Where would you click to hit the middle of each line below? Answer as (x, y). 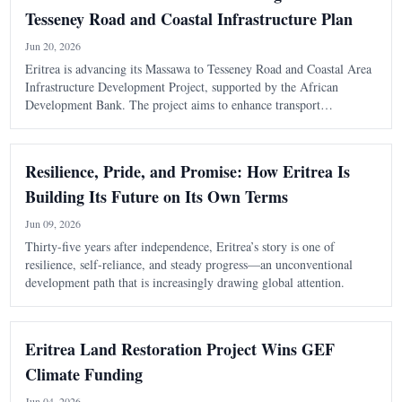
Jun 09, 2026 (52, 224)
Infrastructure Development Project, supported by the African (181, 87)
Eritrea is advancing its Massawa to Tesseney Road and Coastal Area (198, 69)
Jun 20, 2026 (52, 46)
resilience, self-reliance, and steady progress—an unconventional (188, 265)
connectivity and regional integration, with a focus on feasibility (187, 123)
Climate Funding (83, 375)
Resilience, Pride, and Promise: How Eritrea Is (187, 172)
